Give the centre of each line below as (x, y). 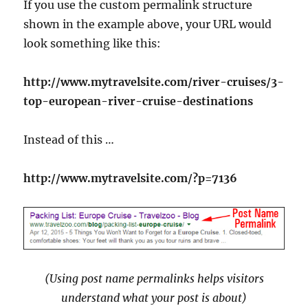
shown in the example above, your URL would (148, 24)
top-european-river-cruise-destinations (139, 101)
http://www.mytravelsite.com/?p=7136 (131, 178)
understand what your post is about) (154, 298)
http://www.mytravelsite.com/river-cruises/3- (154, 82)
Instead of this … (69, 140)
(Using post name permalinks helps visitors (154, 279)
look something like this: (92, 44)
